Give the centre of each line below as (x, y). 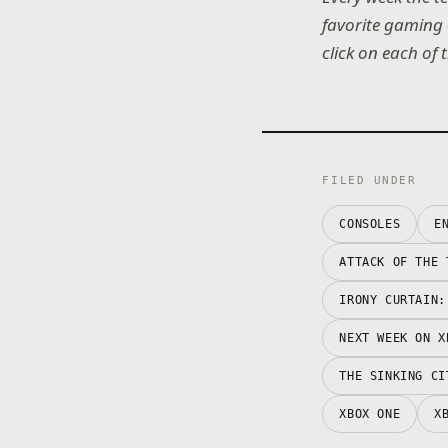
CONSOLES (370, 223)
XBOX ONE (370, 413)
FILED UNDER (369, 180)
